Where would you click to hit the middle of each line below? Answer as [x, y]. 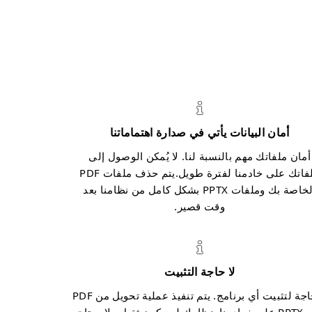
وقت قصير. [200, 206]
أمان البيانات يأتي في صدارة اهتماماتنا [200, 132]
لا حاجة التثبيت [200, 272]
